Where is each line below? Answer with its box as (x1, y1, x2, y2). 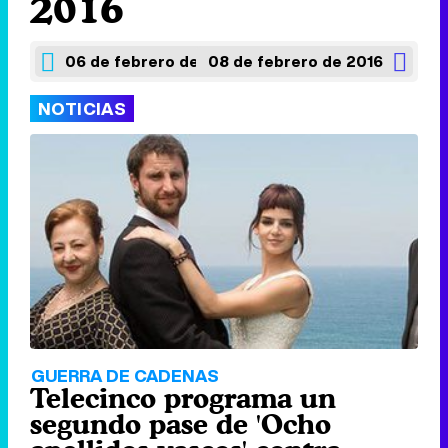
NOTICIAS (38, 96, 127, 121)
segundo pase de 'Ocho (30, 408, 331, 441)
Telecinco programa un (30, 382, 336, 415)
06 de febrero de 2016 (65, 50, 240, 72)
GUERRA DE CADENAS (31, 363, 219, 389)
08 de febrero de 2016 (208, 50, 383, 72)
